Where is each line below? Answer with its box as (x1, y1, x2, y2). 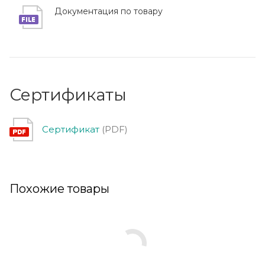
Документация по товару (54, 5, 163, 17)
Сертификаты (9, 84, 127, 105)
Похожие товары (9, 181, 109, 196)
